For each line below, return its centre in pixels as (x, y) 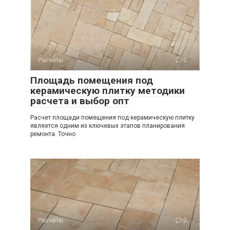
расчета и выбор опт (80, 101)
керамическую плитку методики (108, 91)
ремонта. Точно (53, 134)
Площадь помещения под (92, 81)
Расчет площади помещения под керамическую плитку (112, 118)
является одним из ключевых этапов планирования (108, 126)
